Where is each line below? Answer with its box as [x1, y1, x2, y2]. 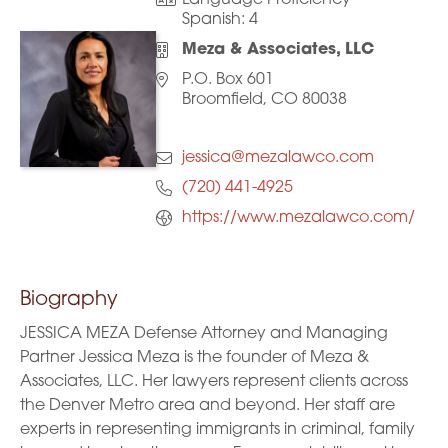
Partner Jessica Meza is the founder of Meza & [20, 350, 369, 366]
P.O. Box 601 [181, 72, 274, 88]
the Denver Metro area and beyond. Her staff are [20, 398, 395, 414]
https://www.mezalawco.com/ [181, 210, 415, 226]
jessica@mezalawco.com [181, 150, 374, 166]
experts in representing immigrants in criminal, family [20, 422, 415, 438]
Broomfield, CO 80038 [181, 92, 347, 108]
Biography [20, 290, 118, 310]
